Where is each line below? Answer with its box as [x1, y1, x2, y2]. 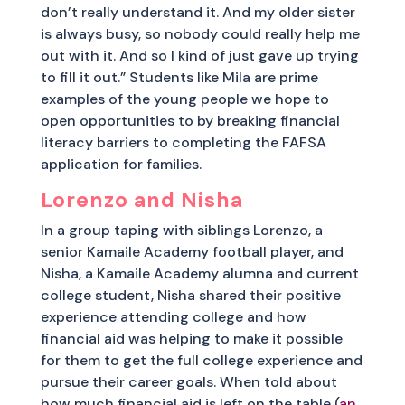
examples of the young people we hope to [40, 89, 329, 108]
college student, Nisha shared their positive [40, 285, 341, 305]
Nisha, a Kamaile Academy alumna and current [40, 263, 359, 283]
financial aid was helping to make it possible [40, 328, 343, 348]
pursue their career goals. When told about [40, 372, 337, 391]
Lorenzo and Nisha [40, 185, 243, 213]
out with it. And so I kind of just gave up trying [40, 45, 359, 65]
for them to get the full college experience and [40, 350, 363, 370]
